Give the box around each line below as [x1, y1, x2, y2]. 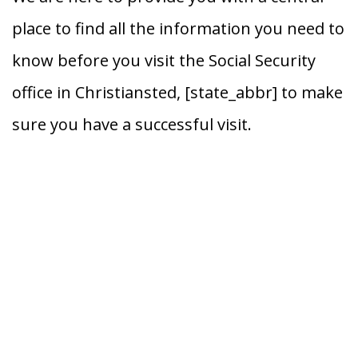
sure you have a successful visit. [12, 113, 252, 136]
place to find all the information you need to [12, 18, 344, 40]
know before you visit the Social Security [12, 50, 316, 72]
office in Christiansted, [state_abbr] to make [12, 82, 343, 104]
